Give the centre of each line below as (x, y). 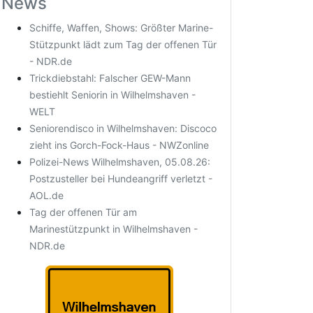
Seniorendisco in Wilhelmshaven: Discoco (123, 128)
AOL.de (46, 195)
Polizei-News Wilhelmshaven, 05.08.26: (120, 162)
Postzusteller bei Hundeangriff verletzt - (121, 179)
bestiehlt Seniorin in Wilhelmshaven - (112, 95)
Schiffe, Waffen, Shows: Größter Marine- (121, 28)
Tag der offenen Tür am (83, 212)
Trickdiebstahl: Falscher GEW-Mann (110, 78)
